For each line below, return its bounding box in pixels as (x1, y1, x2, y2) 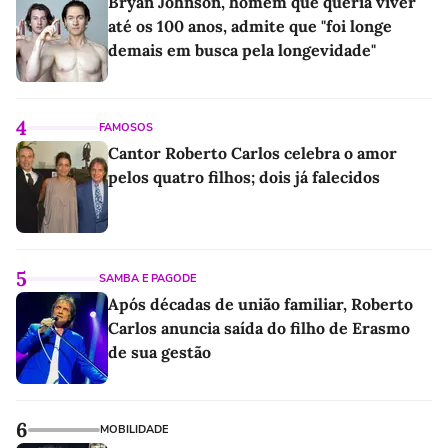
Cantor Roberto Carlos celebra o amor (108, 143, 397, 163)
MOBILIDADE (100, 422, 168, 437)
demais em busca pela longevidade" (108, 40, 376, 60)
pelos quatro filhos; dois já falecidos (108, 167, 380, 187)
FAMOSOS (99, 120, 153, 135)
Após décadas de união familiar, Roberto (108, 294, 413, 314)
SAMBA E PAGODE (99, 271, 196, 286)
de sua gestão (108, 342, 211, 362)
